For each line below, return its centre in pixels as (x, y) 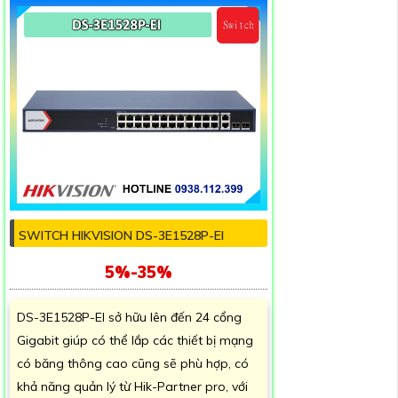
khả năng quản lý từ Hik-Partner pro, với (132, 386)
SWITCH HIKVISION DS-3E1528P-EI (121, 235)
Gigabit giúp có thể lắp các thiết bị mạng (135, 340)
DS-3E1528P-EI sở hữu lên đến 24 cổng (129, 317)
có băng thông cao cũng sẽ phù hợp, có (133, 363)
